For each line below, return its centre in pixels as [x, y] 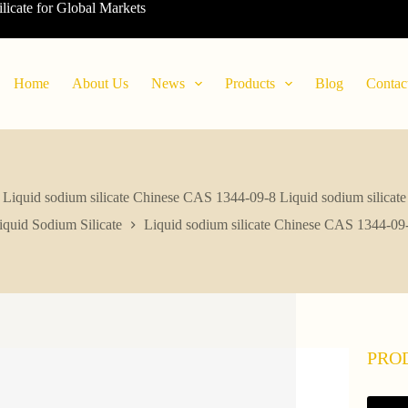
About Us [100, 83]
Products [250, 83]
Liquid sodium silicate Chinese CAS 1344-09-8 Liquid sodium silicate [204, 198]
